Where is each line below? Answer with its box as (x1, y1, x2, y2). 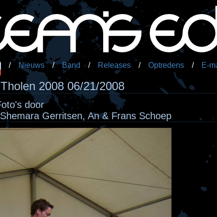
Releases (98, 61, 131, 69)
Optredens (148, 61, 184, 69)
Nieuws (18, 61, 45, 69)
